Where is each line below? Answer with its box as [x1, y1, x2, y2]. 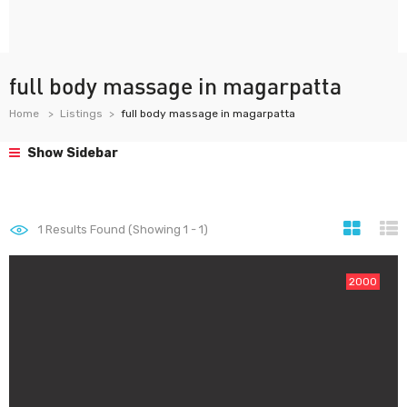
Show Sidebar [25, 145, 118, 161]
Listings [60, 107, 103, 120]
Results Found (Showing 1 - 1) [43, 223, 208, 236]
